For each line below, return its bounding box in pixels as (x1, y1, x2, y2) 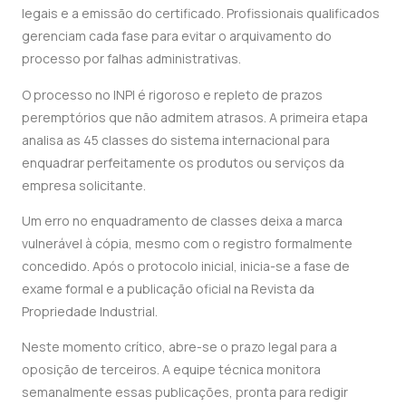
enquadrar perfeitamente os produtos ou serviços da (22, 153, 344, 171)
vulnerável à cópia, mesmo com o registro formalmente (22, 234, 353, 252)
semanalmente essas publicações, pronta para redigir (22, 383, 348, 401)
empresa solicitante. (22, 176, 146, 194)
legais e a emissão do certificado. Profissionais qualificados (22, 5, 380, 23)
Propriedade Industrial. (22, 302, 158, 320)
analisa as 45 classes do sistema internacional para (22, 130, 330, 149)
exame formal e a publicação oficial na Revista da (22, 279, 314, 297)
